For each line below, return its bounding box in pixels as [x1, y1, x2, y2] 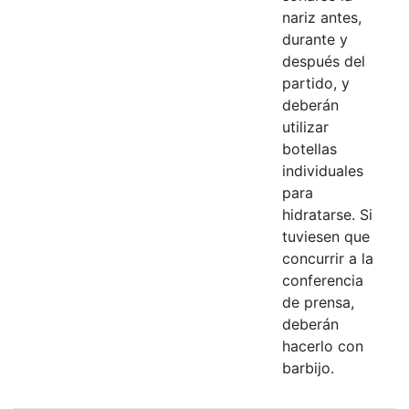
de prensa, [281, 292, 354, 311]
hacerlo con [281, 336, 363, 355]
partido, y [281, 73, 350, 92]
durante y [281, 29, 348, 48]
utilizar [281, 117, 329, 136]
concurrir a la [281, 248, 373, 267]
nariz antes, [281, 7, 362, 26]
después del [281, 51, 365, 70]
